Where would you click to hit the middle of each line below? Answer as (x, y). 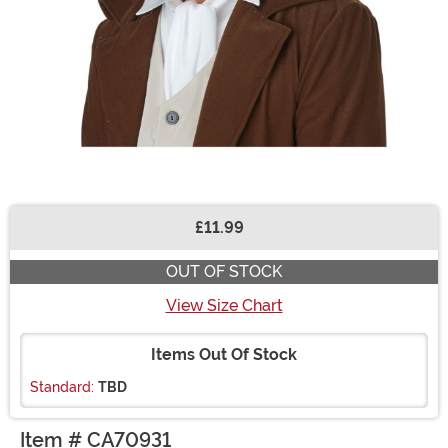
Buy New (54, 238)
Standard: (62, 387)
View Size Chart (224, 306)
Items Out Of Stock (224, 355)
